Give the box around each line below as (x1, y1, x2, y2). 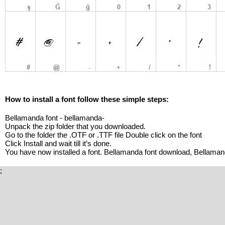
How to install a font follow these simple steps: (5, 94, 169, 103)
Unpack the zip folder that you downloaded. (5, 122, 146, 131)
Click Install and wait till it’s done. (5, 139, 111, 148)
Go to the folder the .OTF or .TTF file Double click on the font (5, 130, 202, 139)
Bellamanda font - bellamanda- (5, 113, 104, 122)
